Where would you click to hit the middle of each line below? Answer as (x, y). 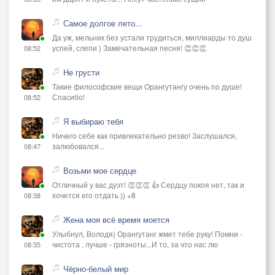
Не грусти (81, 72)
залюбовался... (78, 145)
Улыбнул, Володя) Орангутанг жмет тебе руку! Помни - (147, 233)
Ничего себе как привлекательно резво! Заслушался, (145, 135)
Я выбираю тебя (93, 121)
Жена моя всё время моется (116, 219)
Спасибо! (68, 96)
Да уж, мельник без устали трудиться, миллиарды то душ (152, 37)
